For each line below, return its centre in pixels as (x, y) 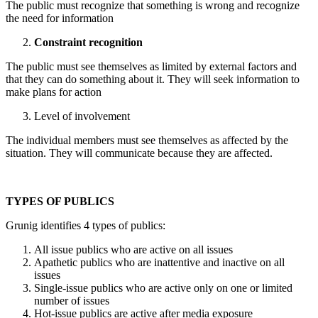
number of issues (72, 300)
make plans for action (54, 92)
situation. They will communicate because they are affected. (139, 153)
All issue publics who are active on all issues (133, 249)
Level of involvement (82, 116)
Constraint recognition (88, 42)
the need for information (60, 18)
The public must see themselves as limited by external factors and (151, 66)
